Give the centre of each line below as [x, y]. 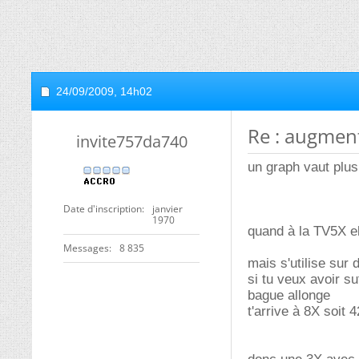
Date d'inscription [103, 209]
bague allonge [289, 295]
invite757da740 [131, 141]
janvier [167, 209]
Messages [86, 248]
